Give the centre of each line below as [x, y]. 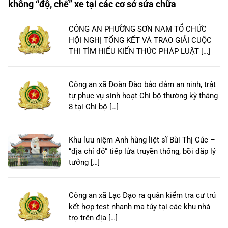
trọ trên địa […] [93, 218]
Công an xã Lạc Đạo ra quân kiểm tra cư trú [142, 196]
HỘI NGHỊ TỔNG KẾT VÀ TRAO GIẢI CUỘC [140, 40]
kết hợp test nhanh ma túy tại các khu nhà [139, 207]
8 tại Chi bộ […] [94, 107]
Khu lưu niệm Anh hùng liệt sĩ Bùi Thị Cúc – [142, 140]
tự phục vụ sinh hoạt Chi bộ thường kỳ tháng [143, 96]
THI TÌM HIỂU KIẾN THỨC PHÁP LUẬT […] [139, 52]
